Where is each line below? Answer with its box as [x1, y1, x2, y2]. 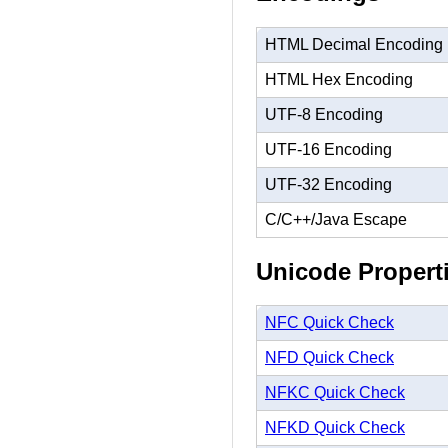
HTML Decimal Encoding [265, 35, 443, 53]
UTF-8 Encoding [265, 105, 383, 123]
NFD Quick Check [265, 349, 394, 367]
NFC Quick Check [265, 314, 394, 332]
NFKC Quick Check [265, 384, 405, 402]
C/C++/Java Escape [265, 210, 407, 228]
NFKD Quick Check [265, 419, 405, 437]
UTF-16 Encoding [265, 140, 392, 158]
